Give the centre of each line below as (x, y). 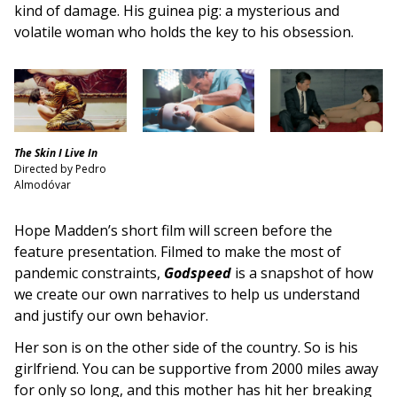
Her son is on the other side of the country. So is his (186, 348)
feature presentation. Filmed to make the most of (178, 252)
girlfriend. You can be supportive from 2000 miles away (196, 369)
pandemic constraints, (89, 273)
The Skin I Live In (56, 153)
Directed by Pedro (60, 169)
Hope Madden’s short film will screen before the (173, 231)
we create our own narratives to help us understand (187, 295)
